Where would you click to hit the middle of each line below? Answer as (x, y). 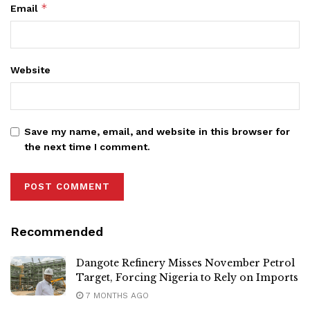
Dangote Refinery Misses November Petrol (185, 263)
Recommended (57, 231)
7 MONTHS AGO (116, 295)
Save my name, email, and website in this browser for (157, 131)
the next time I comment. (87, 146)
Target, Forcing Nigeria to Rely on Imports (187, 277)
